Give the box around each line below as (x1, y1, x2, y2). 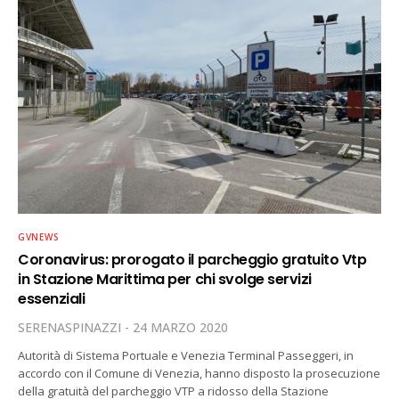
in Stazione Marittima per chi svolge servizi (18, 269, 312, 289)
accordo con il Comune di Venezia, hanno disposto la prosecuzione (18, 365, 381, 381)
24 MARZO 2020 (133, 319, 228, 336)
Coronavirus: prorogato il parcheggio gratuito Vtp (18, 249, 367, 270)
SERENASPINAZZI (18, 319, 121, 336)
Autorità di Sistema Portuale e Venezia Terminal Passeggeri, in (18, 347, 354, 363)
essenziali (18, 289, 85, 309)
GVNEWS (18, 231, 60, 243)
